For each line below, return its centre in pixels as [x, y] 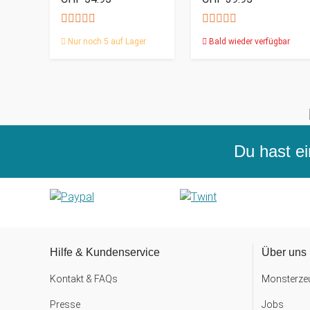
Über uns [284, 253]
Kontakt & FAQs [84, 279]
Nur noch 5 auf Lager [106, 42]
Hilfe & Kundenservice [105, 253]
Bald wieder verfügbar [248, 42]
